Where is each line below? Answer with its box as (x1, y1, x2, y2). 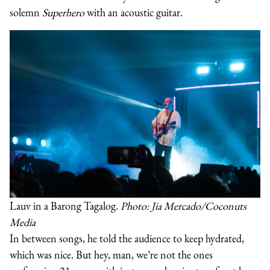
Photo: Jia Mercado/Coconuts (121, 198, 246, 213)
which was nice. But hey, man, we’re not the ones (10, 247, 213, 262)
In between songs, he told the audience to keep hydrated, (10, 231, 244, 245)
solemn (10, 5, 42, 19)
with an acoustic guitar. (87, 5, 183, 19)
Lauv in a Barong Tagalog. (10, 198, 121, 213)
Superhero (42, 5, 87, 19)
